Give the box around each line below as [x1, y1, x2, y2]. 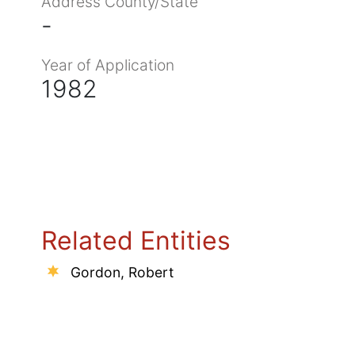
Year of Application [41, 55, 174, 74]
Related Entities [41, 224, 231, 256]
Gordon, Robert [71, 263, 174, 281]
